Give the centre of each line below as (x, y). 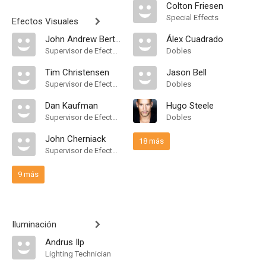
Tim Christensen (77, 72)
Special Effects (192, 18)
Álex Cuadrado (195, 39)
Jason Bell (186, 72)
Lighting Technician (78, 254)
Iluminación (34, 224)
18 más (151, 141)
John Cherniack (75, 139)
